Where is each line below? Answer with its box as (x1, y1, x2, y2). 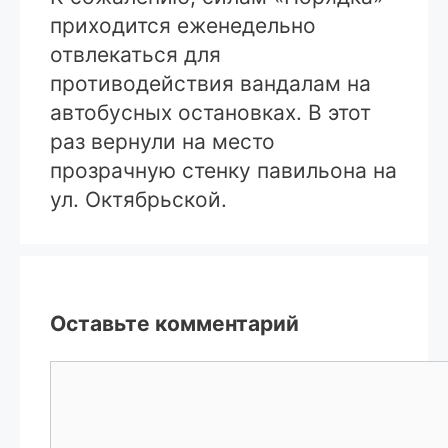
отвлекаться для (50, 42, 221, 68)
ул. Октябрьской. (50, 187, 227, 213)
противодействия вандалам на (50, 71, 371, 97)
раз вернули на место (50, 129, 275, 155)
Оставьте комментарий (50, 311, 299, 337)
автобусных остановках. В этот (50, 100, 371, 126)
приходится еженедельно (50, 13, 316, 39)
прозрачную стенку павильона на (50, 158, 397, 184)
